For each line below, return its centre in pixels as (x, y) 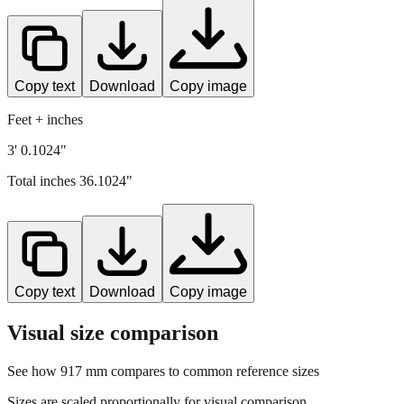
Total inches (43, 180)
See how (34, 371)
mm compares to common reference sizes (201, 371)
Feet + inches (45, 119)
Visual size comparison (113, 332)
